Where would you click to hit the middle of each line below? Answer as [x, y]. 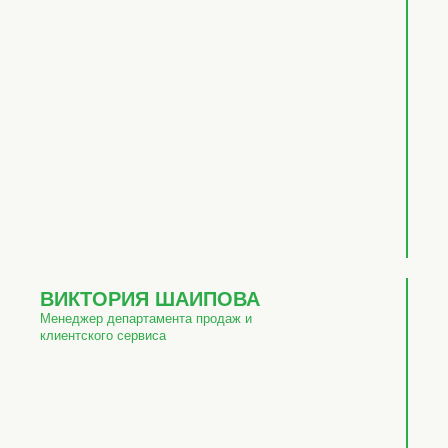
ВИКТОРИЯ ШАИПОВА [150, 299]
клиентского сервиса [103, 335]
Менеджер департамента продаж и [146, 318]
